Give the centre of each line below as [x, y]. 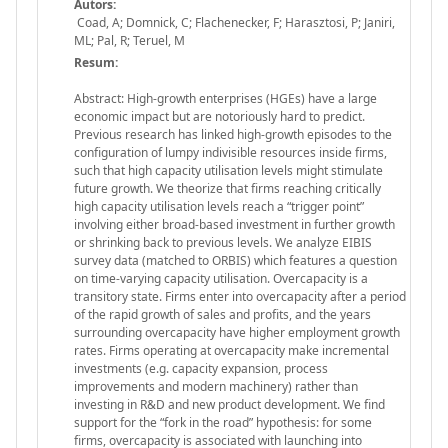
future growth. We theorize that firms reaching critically [227, 188]
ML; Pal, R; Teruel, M [129, 40]
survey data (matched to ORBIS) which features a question [235, 260]
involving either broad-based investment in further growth [234, 224]
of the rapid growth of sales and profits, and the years [222, 314]
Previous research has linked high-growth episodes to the [233, 134]
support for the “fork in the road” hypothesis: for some [223, 422]
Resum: [96, 62]
